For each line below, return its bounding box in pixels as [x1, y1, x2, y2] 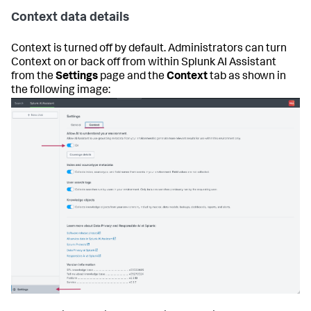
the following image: [11, 85, 110, 96]
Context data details [11, 11, 129, 24]
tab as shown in [210, 71, 286, 83]
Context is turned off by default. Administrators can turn [11, 43, 287, 55]
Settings [56, 71, 98, 83]
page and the [98, 71, 167, 83]
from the [11, 71, 56, 83]
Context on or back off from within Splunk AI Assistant [11, 57, 276, 69]
